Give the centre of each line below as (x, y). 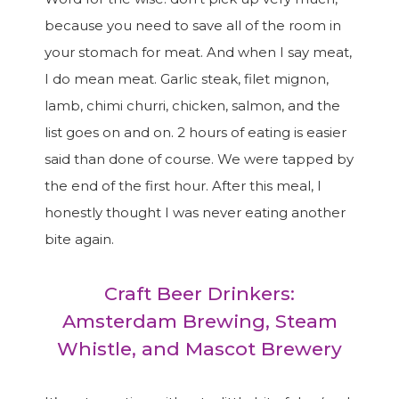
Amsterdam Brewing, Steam (199, 321)
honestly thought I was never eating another (195, 212)
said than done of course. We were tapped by (199, 159)
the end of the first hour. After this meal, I (183, 186)
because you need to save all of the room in (193, 25)
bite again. (79, 239)
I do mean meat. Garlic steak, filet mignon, (187, 79)
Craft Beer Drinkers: (199, 293)
